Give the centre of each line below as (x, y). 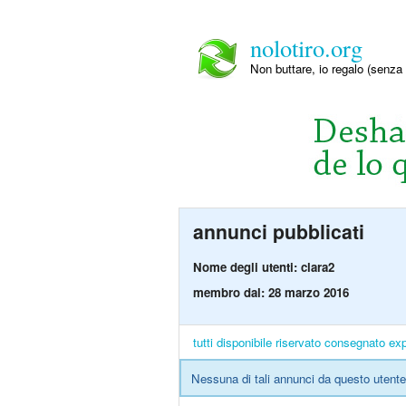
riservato (298, 343)
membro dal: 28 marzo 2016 (271, 293)
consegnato (355, 343)
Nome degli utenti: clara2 (264, 267)
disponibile (244, 343)
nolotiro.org (306, 48)
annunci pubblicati (279, 232)
